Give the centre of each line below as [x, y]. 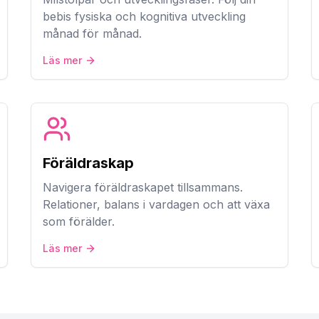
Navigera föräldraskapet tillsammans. [142, 187]
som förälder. [78, 221]
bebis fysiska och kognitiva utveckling [144, 16]
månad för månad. [92, 33]
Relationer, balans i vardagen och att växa [156, 204]
